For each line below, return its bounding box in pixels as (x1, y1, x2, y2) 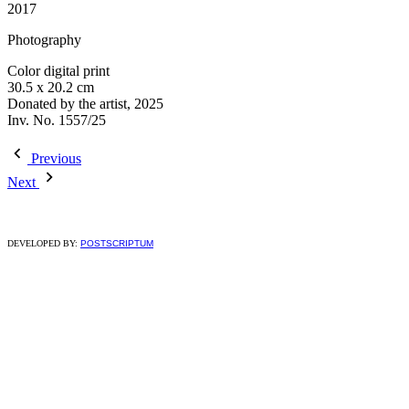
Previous (31, 150, 81, 166)
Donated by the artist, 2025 (7, 95, 163, 111)
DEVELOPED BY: (7, 237, 80, 248)
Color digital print (7, 62, 110, 79)
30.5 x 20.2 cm (7, 79, 94, 95)
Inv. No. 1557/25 (7, 111, 106, 128)
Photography (7, 31, 81, 47)
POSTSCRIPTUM (80, 237, 153, 248)
